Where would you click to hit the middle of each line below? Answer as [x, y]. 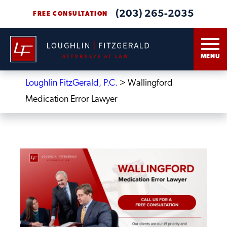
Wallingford [150, 83]
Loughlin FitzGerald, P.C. [71, 83]
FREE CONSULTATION [70, 14]
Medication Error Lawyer [71, 100]
